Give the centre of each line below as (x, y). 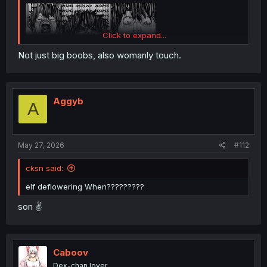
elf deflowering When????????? (85, 186)
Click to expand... (134, 35)
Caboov (71, 253)
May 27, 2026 (41, 145)
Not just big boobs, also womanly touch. (100, 55)
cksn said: (44, 168)
